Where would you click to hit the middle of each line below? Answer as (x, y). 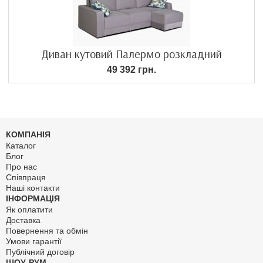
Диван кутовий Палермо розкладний (131, 54)
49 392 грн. (131, 70)
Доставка (23, 220)
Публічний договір (40, 252)
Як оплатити (29, 210)
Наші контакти (33, 188)
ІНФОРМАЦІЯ (33, 199)
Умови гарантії (34, 242)
